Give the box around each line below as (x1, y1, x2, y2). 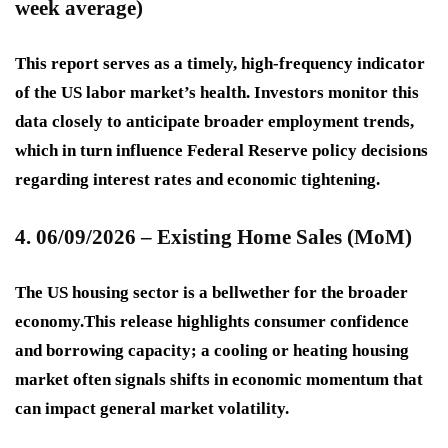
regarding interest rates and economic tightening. (15, 170, 380, 190)
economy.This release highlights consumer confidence (15, 312, 409, 332)
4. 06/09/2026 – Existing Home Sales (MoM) (15, 225, 412, 250)
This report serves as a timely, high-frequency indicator (15, 54, 425, 74)
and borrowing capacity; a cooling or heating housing (15, 341, 409, 361)
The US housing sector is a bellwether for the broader (15, 283, 408, 303)
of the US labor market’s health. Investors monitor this (15, 83, 419, 103)
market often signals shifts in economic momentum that (15, 370, 423, 390)
